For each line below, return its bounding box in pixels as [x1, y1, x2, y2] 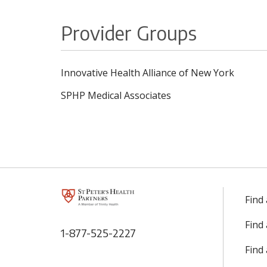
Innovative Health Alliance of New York [61, 66, 234, 79]
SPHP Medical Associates [61, 89, 171, 102]
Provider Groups [61, 21, 197, 45]
